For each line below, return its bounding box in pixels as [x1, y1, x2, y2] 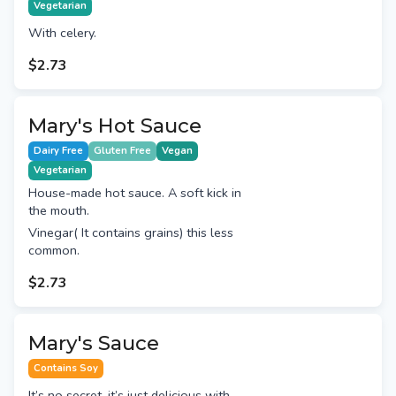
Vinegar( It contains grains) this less [28, 224, 233, 242]
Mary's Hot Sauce [28, 113, 202, 139]
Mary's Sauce [28, 331, 159, 356]
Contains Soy [34, 362, 98, 376]
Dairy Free [34, 144, 83, 158]
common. [28, 241, 80, 260]
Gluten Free [94, 144, 151, 158]
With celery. [28, 24, 96, 42]
